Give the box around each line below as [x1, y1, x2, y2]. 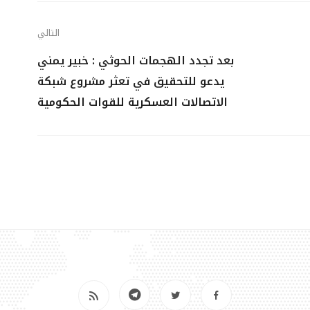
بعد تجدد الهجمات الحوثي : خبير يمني [37, 50, 234, 71]
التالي [37, 24, 60, 42]
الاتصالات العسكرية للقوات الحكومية [37, 91, 228, 113]
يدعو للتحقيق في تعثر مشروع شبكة [37, 71, 224, 92]
